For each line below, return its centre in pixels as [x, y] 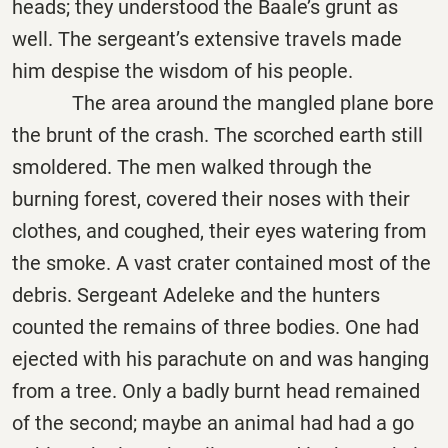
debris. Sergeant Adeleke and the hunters [196, 294]
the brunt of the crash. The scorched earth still [217, 134]
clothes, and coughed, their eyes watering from [219, 230]
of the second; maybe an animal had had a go [213, 422]
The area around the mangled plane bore [223, 102]
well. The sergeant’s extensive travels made [207, 38]
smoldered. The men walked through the [192, 166]
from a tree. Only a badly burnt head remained [216, 390]
